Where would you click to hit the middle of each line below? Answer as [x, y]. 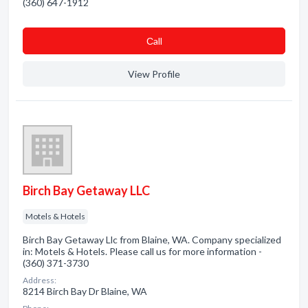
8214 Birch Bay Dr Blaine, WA [85, 291]
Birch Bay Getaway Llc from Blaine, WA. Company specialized [152, 240]
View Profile [154, 74]
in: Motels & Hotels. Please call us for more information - [142, 251]
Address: [40, 280]
